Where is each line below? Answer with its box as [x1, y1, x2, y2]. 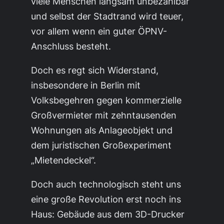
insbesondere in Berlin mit [31, 79, 141, 91]
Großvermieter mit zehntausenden [31, 109, 177, 121]
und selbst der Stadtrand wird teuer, [31, 10, 184, 22]
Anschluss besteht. [31, 40, 111, 52]
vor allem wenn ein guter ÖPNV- [31, 25, 167, 37]
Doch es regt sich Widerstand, [31, 64, 159, 76]
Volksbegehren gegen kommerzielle [31, 94, 182, 106]
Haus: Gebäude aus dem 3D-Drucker [31, 208, 185, 220]
